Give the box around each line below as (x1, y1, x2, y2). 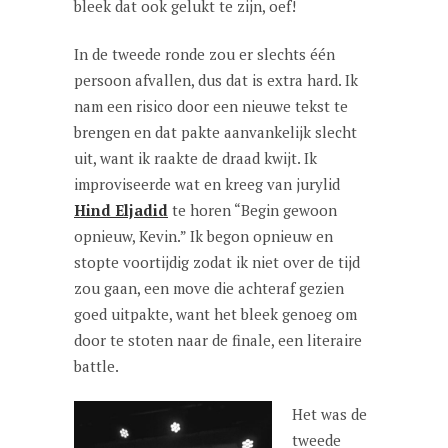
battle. (74, 356, 119, 376)
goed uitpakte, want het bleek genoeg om (74, 304, 357, 324)
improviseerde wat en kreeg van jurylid (74, 174, 340, 194)
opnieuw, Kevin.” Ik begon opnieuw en (74, 226, 333, 246)
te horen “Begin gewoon (168, 200, 337, 220)
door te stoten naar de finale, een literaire (74, 330, 362, 350)
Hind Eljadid (74, 200, 168, 220)
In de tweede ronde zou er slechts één (74, 44, 335, 64)
